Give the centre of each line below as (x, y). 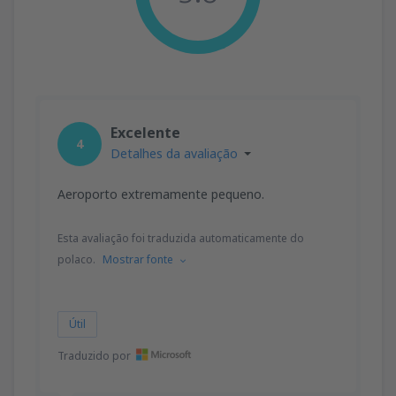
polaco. (76, 259)
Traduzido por (94, 355)
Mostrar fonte (138, 259)
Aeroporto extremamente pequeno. (161, 194)
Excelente (145, 132)
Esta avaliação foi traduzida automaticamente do (181, 238)
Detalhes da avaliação (174, 153)
